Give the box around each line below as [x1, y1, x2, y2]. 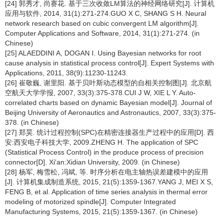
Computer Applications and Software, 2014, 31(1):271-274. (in [5, 29, 200, 38]
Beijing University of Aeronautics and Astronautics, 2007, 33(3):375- [5, 109, 216, 117]
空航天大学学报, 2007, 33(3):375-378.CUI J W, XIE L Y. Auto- [5, 89, 196, 97]
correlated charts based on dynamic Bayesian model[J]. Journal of [5, 99, 212, 107]
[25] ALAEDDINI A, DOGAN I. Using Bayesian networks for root [5, 49, 201, 57]
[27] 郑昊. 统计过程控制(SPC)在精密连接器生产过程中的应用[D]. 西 [5, 128, 214, 137]
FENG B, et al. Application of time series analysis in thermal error [5, 188, 208, 196]
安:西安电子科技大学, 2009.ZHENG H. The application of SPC [5, 138, 198, 147]
